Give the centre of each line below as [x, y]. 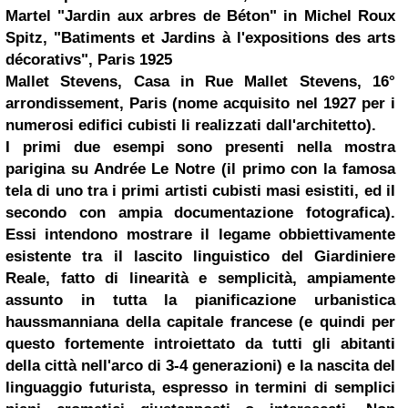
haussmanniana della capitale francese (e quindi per [200, 321]
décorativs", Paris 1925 [89, 59]
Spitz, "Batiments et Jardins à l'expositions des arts [200, 37]
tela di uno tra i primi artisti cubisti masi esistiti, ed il [200, 190]
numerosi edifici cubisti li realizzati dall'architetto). [191, 125]
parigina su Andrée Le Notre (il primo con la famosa [200, 168]
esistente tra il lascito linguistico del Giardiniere [200, 256]
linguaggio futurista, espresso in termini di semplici [200, 387]
